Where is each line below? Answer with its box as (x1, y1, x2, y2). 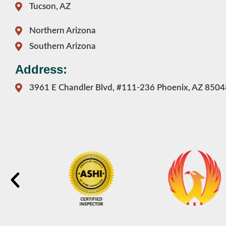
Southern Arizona (29, 42, 96, 51)
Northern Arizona (29, 26, 96, 35)
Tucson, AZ (29, 2, 71, 11)
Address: (15, 63, 67, 77)
